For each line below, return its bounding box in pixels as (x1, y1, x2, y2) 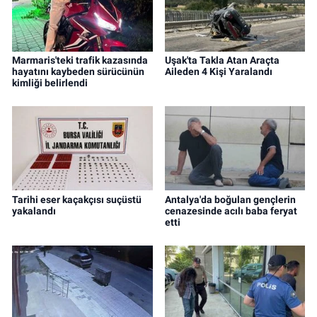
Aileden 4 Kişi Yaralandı (164, 65, 272, 77)
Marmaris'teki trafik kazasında (12, 54, 148, 66)
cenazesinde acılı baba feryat (164, 204, 297, 217)
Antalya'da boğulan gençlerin (164, 193, 296, 205)
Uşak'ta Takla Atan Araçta (164, 54, 279, 66)
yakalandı (12, 204, 56, 217)
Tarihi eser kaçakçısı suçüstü (12, 193, 142, 205)
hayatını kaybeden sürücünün (12, 65, 144, 77)
